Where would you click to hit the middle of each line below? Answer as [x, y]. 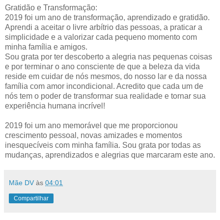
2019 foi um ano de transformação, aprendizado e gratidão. [107, 18]
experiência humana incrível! [55, 106]
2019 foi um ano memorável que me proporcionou [91, 126]
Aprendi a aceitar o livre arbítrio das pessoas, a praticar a [104, 27]
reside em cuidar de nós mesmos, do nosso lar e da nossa [106, 77]
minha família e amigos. [46, 47]
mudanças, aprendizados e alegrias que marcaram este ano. [110, 155]
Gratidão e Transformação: [51, 8]
